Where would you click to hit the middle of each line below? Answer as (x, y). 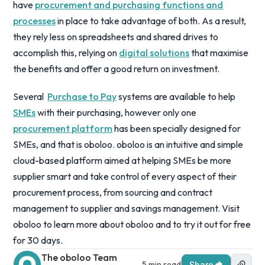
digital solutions (154, 53)
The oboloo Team (80, 257)
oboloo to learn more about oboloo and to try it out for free (132, 224)
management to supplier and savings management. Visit (127, 208)
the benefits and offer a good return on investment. (117, 69)
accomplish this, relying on (66, 53)
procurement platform (63, 128)
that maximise (219, 53)
